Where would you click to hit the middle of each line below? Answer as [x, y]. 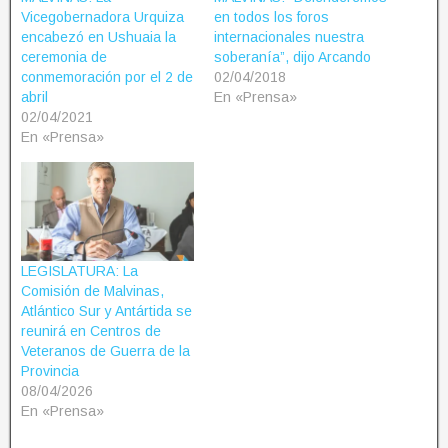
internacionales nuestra [289, 37]
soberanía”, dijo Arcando [292, 57]
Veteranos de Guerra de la [105, 351]
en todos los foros [271, 17]
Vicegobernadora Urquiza [102, 17]
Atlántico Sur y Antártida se [106, 311]
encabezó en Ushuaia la [98, 37]
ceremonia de [64, 57]
